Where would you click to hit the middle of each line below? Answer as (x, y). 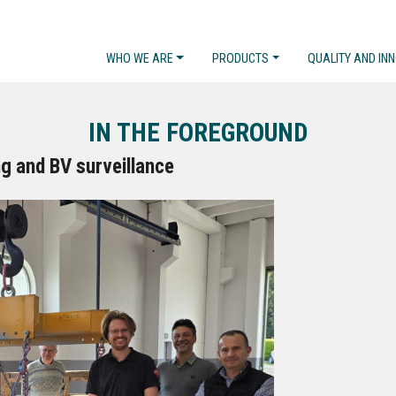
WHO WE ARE (139, 59)
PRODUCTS (241, 59)
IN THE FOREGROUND (198, 133)
